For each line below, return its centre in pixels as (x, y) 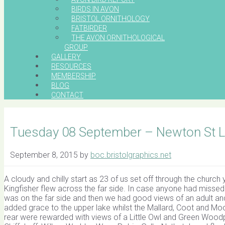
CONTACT (67, 95)
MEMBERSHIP (74, 76)
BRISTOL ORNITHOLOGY (110, 19)
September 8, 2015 (44, 155)
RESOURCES (71, 66)
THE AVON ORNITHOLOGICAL (118, 38)
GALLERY (66, 57)
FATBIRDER (89, 28)
